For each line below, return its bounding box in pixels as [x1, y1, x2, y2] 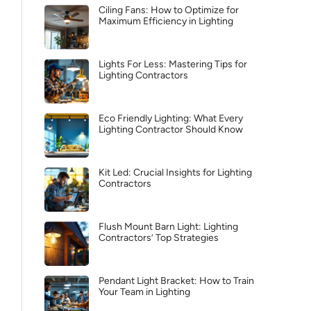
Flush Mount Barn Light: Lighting [99, 221, 238, 233]
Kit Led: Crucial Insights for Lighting [99, 167, 252, 178]
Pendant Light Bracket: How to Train [99, 275, 254, 287]
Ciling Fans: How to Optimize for [99, 4, 239, 16]
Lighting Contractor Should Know [99, 124, 243, 135]
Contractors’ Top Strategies [99, 232, 219, 244]
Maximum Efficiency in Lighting [99, 15, 233, 27]
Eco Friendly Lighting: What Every [99, 112, 243, 124]
